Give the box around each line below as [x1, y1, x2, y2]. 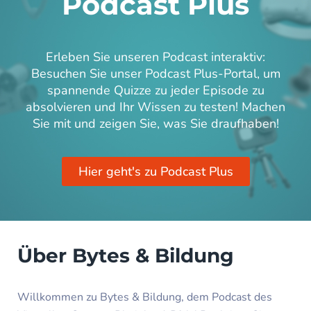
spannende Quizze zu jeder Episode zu [47, 81, 264, 99]
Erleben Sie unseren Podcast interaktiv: [46, 48, 265, 65]
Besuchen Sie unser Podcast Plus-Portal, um [31, 65, 280, 82]
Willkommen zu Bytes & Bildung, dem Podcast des [17, 289, 272, 305]
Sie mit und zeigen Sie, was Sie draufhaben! [32, 115, 279, 132]
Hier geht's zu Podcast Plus [78, 162, 233, 180]
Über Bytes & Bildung [17, 243, 234, 267]
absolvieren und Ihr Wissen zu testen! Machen [26, 98, 285, 115]
